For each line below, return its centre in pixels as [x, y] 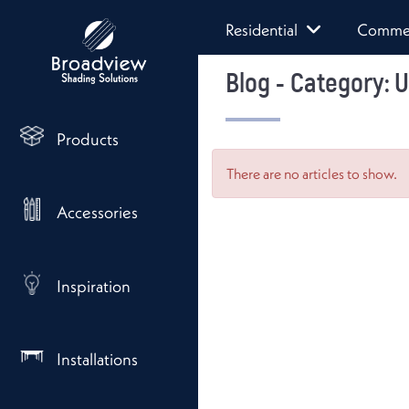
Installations [97, 360]
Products [87, 139]
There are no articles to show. [312, 173]
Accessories [97, 213]
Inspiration [93, 286]
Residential [262, 30]
